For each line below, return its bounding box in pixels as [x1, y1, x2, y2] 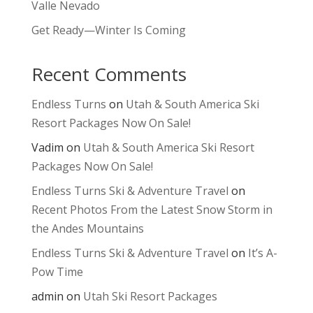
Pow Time [31, 264, 83, 280]
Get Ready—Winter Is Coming [31, 22, 186, 38]
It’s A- [247, 245, 277, 261]
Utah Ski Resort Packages [82, 289, 217, 305]
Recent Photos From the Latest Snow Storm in [31, 202, 272, 218]
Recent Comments [31, 61, 187, 87]
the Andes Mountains [31, 221, 144, 237]
